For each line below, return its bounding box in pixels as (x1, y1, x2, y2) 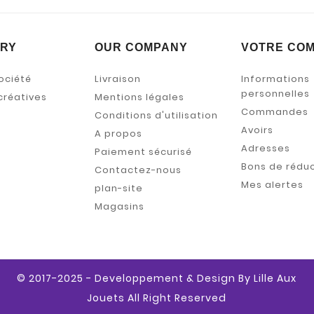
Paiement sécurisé (94, 145, 192, 159)
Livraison (94, 72, 141, 86)
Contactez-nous (94, 163, 182, 177)
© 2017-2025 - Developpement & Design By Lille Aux (17, 271, 297, 286)
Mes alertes (240, 178, 303, 192)
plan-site (94, 182, 143, 196)
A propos (94, 127, 142, 141)
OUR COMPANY (94, 41, 188, 54)
